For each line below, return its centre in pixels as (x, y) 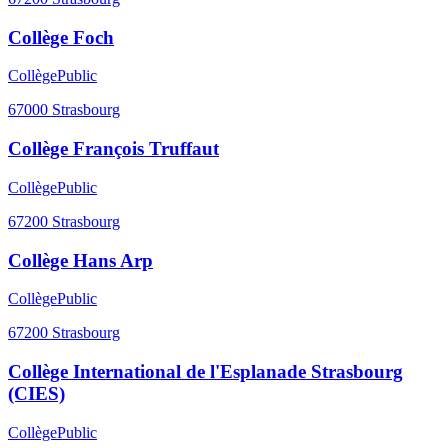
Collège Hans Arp (80, 260)
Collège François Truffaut (113, 149)
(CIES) (36, 394)
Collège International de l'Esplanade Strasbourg (205, 372)
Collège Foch (61, 37)
